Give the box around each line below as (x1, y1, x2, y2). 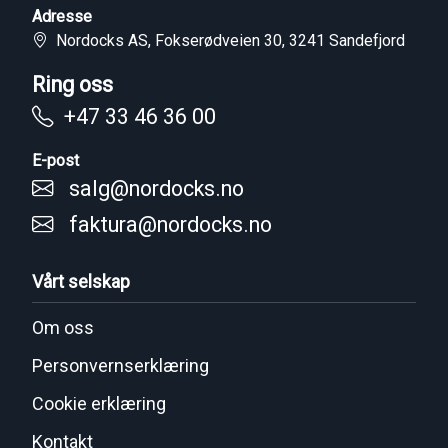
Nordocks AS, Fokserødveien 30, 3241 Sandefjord (48, 31, 405, 51)
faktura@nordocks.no (69, 212, 272, 238)
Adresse (32, 7, 92, 27)
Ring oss (32, 72, 113, 98)
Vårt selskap (32, 271, 130, 293)
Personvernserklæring (32, 355, 209, 377)
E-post (32, 151, 79, 171)
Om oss (32, 317, 94, 339)
